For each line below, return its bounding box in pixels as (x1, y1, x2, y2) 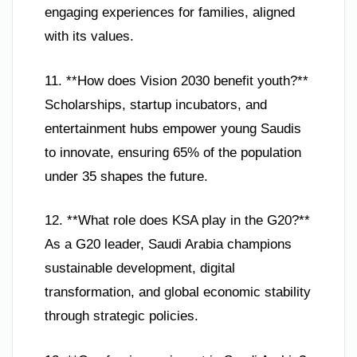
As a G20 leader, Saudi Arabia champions (45, 237, 292, 252)
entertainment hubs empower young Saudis (45, 120, 301, 136)
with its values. (45, 29, 134, 44)
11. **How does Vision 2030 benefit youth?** (45, 73, 308, 88)
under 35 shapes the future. (45, 168, 208, 184)
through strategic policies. (45, 308, 198, 324)
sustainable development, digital (45, 261, 235, 276)
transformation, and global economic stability (45, 284, 311, 300)
